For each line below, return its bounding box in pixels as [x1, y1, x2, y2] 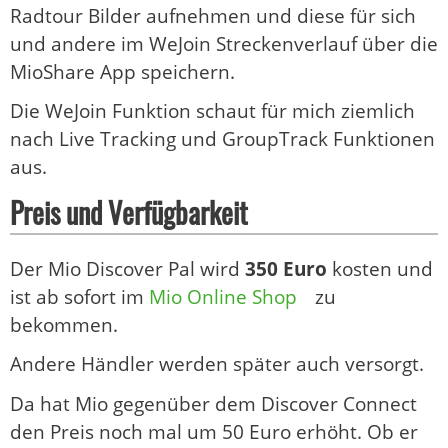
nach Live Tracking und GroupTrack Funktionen [10, 126, 435, 153]
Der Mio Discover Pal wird [10, 255, 245, 282]
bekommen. [10, 311, 118, 338]
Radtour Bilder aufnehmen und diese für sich [10, 3, 416, 29]
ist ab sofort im [10, 283, 149, 310]
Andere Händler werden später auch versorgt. [10, 351, 424, 378]
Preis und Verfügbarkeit [10, 191, 248, 233]
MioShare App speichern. [10, 59, 235, 85]
